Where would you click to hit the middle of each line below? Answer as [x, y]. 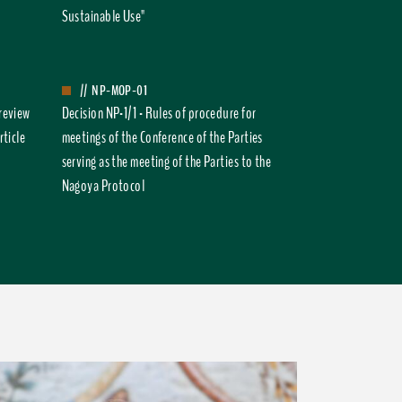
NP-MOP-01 [119, 91]
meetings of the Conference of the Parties [162, 137]
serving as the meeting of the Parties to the [166, 162]
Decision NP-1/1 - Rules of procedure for [159, 113]
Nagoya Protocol [103, 186]
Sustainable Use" [103, 16]
